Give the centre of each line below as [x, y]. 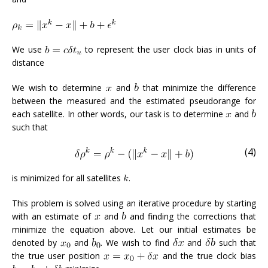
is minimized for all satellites [68, 178]
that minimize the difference [198, 88]
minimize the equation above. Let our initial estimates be [134, 229]
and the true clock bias [208, 255]
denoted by [36, 242]
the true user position [58, 255]
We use [29, 50]
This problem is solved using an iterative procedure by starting [134, 203]
